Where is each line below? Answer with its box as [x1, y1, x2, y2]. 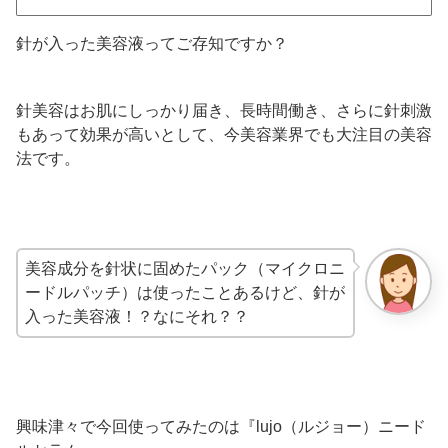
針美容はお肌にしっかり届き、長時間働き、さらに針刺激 [16, 102, 432, 120]
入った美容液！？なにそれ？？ [25, 307, 249, 325]
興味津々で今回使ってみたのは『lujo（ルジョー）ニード [16, 417, 426, 435]
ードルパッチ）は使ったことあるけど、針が [25, 283, 345, 301]
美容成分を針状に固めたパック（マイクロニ [25, 259, 345, 277]
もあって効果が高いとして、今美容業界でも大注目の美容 [16, 126, 432, 144]
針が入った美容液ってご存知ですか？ [16, 35, 288, 52]
